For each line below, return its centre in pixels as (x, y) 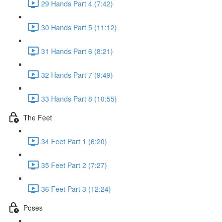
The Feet (38, 117)
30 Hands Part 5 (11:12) (79, 27)
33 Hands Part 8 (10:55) (79, 98)
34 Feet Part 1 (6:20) (74, 141)
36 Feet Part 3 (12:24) (76, 189)
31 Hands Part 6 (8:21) (77, 51)
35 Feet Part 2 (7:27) (74, 165)
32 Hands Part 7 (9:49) (77, 75)
